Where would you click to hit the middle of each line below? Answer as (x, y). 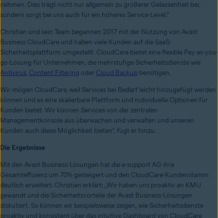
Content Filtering (54, 73)
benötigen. (154, 73)
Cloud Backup (117, 73)
